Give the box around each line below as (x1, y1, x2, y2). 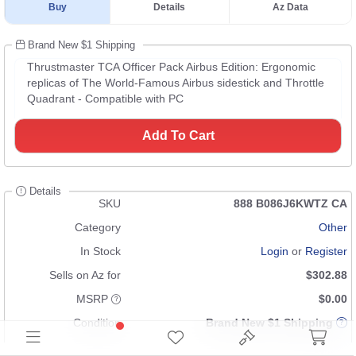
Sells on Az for (49, 268, 121, 281)
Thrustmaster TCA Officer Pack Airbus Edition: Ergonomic (27, 60, 315, 73)
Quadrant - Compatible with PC (27, 91, 184, 105)
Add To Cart (141, 128, 215, 142)
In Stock (80, 244, 121, 257)
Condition (73, 315, 121, 329)
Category (75, 220, 121, 234)
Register (305, 244, 347, 257)
